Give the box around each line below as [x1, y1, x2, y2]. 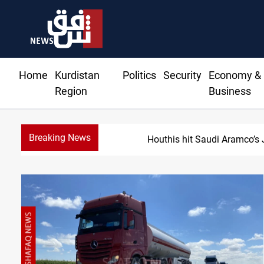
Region [55, 85, 87, 98]
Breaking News [29, 132, 91, 144]
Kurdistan [55, 69, 100, 82]
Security [163, 69, 202, 82]
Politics [122, 69, 156, 82]
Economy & [208, 69, 261, 82]
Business [208, 85, 251, 98]
